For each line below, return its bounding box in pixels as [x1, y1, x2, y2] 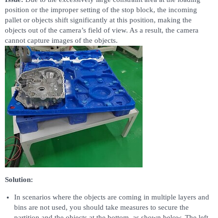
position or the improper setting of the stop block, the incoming [5, 5, 197, 14]
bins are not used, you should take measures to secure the [14, 203, 189, 211]
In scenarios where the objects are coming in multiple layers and [14, 193, 209, 201]
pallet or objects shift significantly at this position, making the [5, 16, 192, 24]
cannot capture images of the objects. [5, 36, 118, 44]
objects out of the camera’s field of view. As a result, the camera [5, 26, 199, 34]
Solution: [5, 175, 33, 183]
